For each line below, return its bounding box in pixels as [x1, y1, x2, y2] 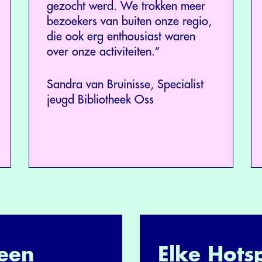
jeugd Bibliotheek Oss [47, 93, 154, 106]
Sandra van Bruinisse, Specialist [47, 78, 204, 91]
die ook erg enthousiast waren [47, 30, 195, 43]
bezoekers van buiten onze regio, [47, 15, 212, 27]
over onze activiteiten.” [47, 45, 160, 58]
